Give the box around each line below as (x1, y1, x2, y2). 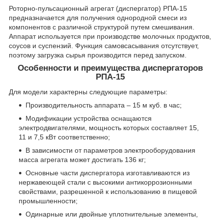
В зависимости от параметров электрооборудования (26, 146, 195, 155)
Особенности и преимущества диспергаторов (17, 63, 203, 73)
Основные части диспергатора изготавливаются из (26, 169, 190, 177)
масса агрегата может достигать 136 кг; (19, 156, 146, 164)
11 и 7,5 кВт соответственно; (19, 133, 110, 141)
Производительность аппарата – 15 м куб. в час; (26, 101, 182, 110)
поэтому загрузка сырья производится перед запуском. (9, 51, 187, 59)
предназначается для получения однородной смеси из (9, 14, 187, 22)
